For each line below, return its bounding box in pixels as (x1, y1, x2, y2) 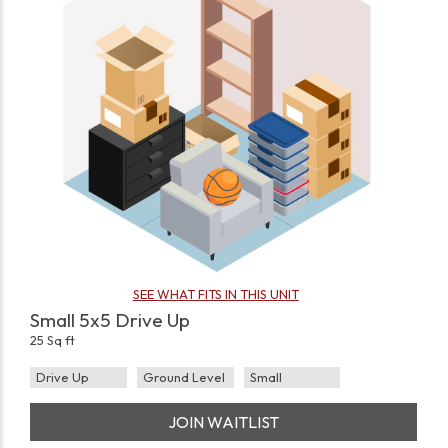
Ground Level (142, 369, 225, 386)
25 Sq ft (30, 332, 76, 349)
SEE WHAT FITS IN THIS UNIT (132, 286, 299, 303)
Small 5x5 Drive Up (30, 308, 191, 333)
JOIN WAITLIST (168, 412, 280, 433)
